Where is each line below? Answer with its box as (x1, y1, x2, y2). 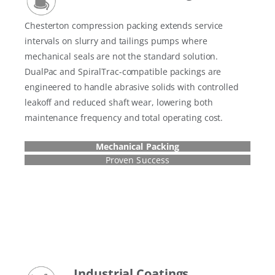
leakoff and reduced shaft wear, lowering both (25, 96, 213, 108)
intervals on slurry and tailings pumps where (25, 34, 207, 47)
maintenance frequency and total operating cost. (25, 111, 223, 123)
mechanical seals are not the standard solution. (25, 50, 219, 62)
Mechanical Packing (95, 140, 180, 152)
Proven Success (105, 153, 170, 166)
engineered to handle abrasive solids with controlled (25, 80, 239, 93)
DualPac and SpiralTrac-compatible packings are (25, 65, 222, 77)
